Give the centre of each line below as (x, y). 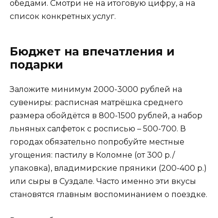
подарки (36, 64)
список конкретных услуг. (63, 16)
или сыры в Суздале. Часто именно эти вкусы (103, 181)
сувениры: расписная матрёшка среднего (96, 102)
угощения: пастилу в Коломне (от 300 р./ (92, 155)
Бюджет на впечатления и (92, 51)
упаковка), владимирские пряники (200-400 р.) (108, 168)
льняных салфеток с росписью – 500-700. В (98, 128)
